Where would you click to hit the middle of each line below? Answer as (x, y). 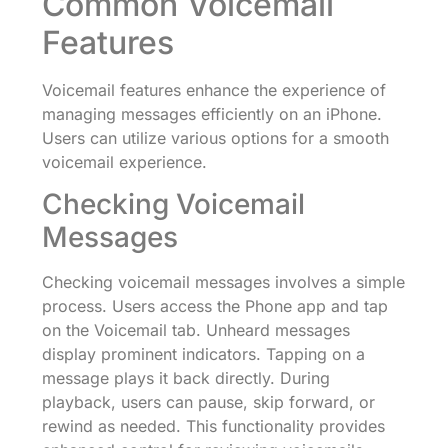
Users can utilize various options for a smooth (215, 137)
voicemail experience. (124, 161)
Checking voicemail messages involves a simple (223, 282)
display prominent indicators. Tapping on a (203, 354)
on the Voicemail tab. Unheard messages (196, 330)
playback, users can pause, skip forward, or (208, 402)
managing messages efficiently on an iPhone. (212, 113)
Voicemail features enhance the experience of (214, 89)
